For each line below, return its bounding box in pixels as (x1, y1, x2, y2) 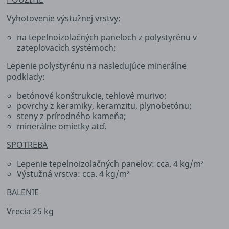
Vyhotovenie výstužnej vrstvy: (7, 12, 121, 24)
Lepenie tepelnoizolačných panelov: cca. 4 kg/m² (17, 157, 204, 169)
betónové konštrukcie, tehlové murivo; (17, 89, 167, 101)
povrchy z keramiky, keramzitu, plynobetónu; (17, 100, 192, 111)
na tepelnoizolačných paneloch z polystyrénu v (17, 31, 197, 43)
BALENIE (7, 186, 39, 198)
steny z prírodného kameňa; (17, 110, 127, 122)
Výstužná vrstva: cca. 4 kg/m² (17, 168, 130, 179)
